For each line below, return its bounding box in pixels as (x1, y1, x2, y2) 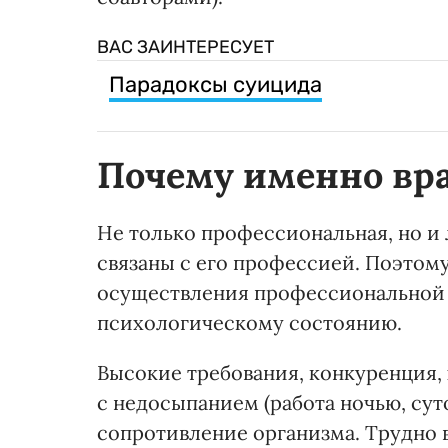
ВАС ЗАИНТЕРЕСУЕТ (97, 35, 274, 58)
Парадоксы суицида (109, 70, 322, 98)
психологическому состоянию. (97, 309, 402, 335)
